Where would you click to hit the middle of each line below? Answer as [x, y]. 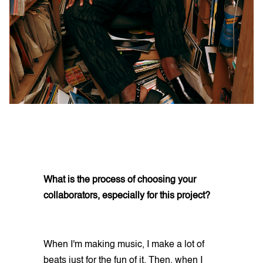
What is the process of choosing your [120, 180]
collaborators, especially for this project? [127, 196]
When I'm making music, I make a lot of [124, 245]
